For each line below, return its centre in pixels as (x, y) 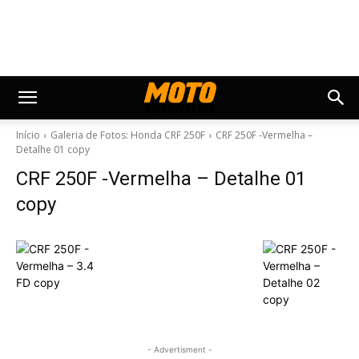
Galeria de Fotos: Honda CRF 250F (128, 135)
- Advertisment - (179, 349)
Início (28, 135)
